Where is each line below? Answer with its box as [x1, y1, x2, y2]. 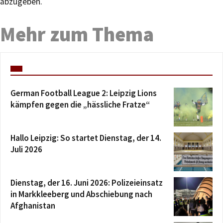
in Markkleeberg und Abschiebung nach [10, 188, 152, 200]
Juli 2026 [10, 143, 42, 155]
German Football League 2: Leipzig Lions [10, 87, 157, 99]
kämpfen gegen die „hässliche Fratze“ [10, 99, 150, 110]
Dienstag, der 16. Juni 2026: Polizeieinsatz [10, 177, 163, 188]
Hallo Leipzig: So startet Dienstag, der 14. [10, 132, 161, 143]
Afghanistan [10, 200, 55, 211]
